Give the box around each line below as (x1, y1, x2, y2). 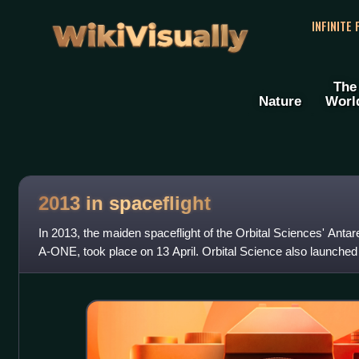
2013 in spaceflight (38, 192, 211, 214)
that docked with (38, 263, 123, 277)
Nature (259, 93, 301, 110)
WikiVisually (46, 9, 253, 53)
